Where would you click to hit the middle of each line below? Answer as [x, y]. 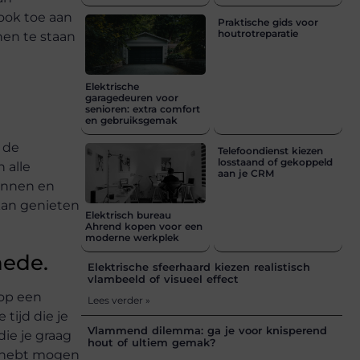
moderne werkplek [132, 238]
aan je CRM [246, 174]
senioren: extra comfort [143, 109]
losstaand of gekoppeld [275, 162]
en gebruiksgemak [131, 121]
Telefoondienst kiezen [270, 151]
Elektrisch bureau [128, 215]
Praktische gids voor [268, 22]
